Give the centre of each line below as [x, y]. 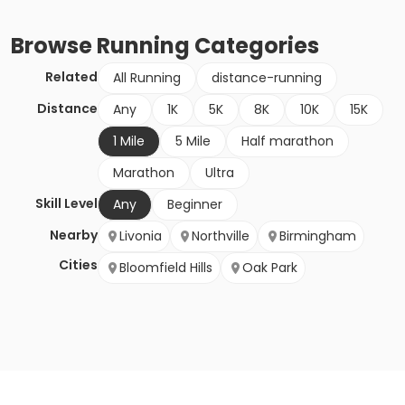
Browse [54, 46]
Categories [254, 46]
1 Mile [129, 141]
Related [71, 77]
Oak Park [270, 268]
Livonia [141, 236]
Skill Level [66, 204]
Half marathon [287, 141]
